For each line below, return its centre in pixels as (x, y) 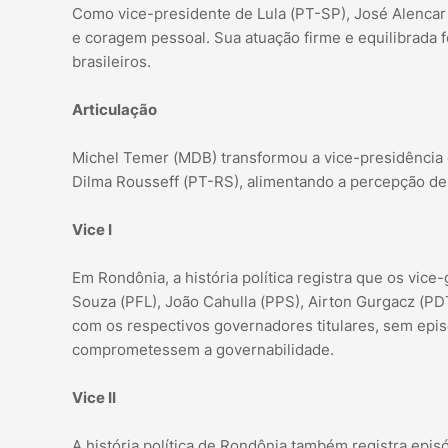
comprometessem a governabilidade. (203, 350)
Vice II (94, 398)
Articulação (114, 110)
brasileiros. (111, 62)
